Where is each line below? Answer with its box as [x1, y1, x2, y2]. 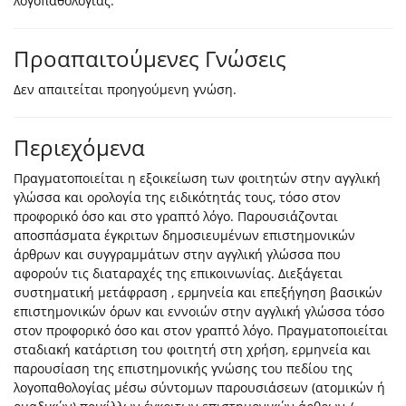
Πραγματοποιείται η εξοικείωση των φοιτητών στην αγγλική [14, 169, 381, 188]
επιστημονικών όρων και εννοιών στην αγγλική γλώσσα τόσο [14, 303, 384, 321]
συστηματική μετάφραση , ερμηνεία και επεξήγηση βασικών [14, 284, 382, 302]
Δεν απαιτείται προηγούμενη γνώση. [14, 81, 237, 99]
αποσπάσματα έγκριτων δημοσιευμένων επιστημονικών [14, 227, 355, 245]
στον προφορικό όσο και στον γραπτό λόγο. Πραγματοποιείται [14, 322, 388, 340]
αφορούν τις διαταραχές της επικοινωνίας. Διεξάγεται [14, 265, 343, 283]
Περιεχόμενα [14, 132, 145, 163]
